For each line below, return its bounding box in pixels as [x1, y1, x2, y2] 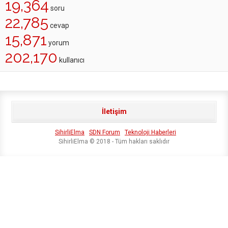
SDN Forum [89, 129, 120, 136]
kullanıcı [58, 56, 84, 64]
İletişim [101, 107, 127, 116]
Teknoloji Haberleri [125, 129, 176, 136]
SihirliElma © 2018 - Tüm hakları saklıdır [59, 138, 169, 145]
